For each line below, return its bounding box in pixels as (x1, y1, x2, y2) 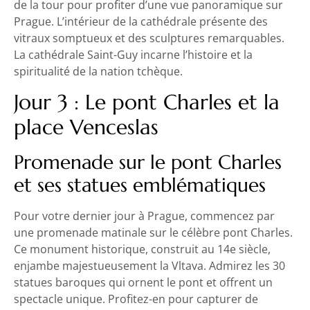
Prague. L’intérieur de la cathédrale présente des (14, 14, 268, 30)
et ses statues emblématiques (14, 172, 266, 197)
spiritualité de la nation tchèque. (14, 64, 183, 80)
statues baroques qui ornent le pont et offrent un (14, 274, 273, 290)
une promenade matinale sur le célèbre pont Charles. (14, 224, 293, 240)
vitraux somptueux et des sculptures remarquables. (14, 30, 284, 46)
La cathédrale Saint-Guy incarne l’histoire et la (14, 47, 253, 63)
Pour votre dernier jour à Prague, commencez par (14, 208, 275, 224)
